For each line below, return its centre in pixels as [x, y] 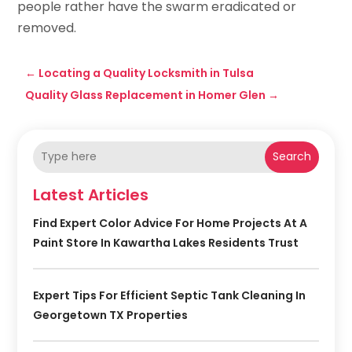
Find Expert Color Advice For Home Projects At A [170, 223]
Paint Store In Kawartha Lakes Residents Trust [166, 242]
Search [291, 157]
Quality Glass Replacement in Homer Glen [146, 95]
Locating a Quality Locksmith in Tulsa [147, 73]
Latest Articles [91, 194]
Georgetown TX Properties [111, 315]
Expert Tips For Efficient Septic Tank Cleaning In [170, 295]
